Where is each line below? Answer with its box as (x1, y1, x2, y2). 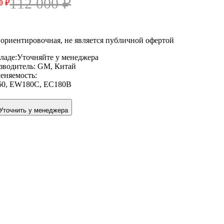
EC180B (43, 79, 72, 88)
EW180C (9, 79, 40, 88)
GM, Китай (37, 61, 76, 70)
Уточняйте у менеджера (17, 52, 99, 61)
